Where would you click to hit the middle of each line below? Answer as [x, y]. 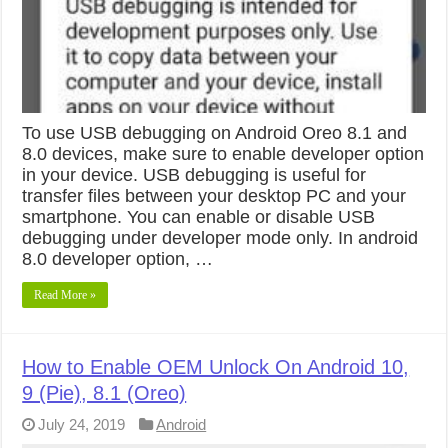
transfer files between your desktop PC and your [214, 195]
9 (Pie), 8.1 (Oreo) [104, 392]
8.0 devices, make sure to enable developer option [223, 153]
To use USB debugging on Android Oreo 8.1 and [215, 132]
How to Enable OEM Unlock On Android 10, [216, 366]
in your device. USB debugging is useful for [194, 174]
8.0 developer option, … [118, 258]
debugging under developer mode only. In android [220, 237]
